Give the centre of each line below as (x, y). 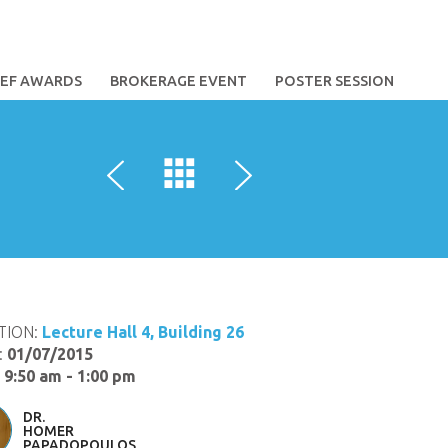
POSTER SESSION (334, 81)
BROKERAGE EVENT (178, 81)
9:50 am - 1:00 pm (70, 376)
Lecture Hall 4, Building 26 (143, 332)
